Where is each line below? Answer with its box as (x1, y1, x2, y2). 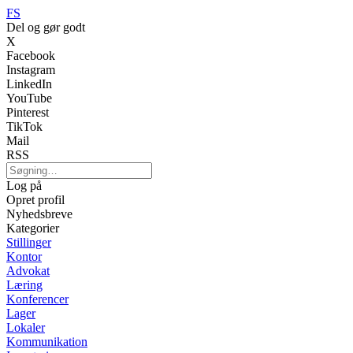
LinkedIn (6, 77, 52, 91)
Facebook (6, 49, 55, 62)
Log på (6, 179, 42, 192)
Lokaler (6, 321, 45, 334)
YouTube (6, 91, 52, 105)
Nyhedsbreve (6, 207, 72, 221)
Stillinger (6, 236, 51, 249)
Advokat (6, 264, 50, 277)
